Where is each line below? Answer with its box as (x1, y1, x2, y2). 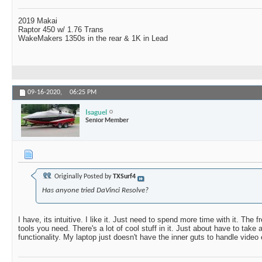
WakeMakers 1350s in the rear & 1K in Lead (18, 34, 168, 43)
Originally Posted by (53, 173, 113, 181)
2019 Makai (18, 16, 57, 26)
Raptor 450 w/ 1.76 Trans (18, 25, 104, 35)
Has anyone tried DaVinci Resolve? (42, 187, 149, 195)
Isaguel (85, 108, 107, 116)
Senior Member (85, 116, 129, 123)
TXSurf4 (113, 173, 136, 181)
